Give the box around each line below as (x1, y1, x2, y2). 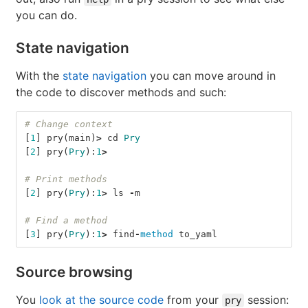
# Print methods (25, 174, 107, 185)
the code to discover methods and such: (16, 85, 226, 100)
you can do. (16, 8, 77, 23)
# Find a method (25, 215, 107, 226)
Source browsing (16, 263, 133, 281)
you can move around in (146, 69, 276, 83)
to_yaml (179, 229, 217, 240)
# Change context (25, 119, 113, 130)
